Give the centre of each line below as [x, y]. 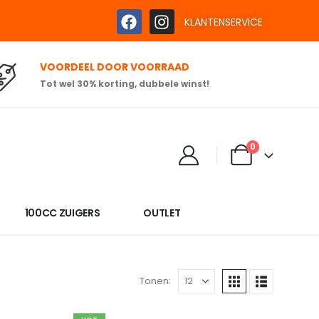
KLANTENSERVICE [224, 22]
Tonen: [155, 281]
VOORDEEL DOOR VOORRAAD [114, 67]
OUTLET [162, 213]
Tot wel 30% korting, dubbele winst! [124, 84]
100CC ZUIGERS [62, 213]
